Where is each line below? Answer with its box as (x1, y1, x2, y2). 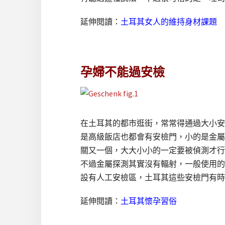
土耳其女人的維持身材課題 (121, 17, 217, 27)
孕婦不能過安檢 (80, 65, 165, 79)
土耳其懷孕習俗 (121, 196, 177, 206)
